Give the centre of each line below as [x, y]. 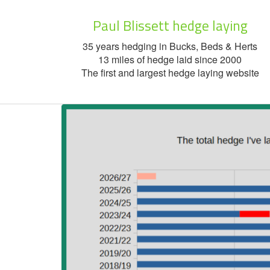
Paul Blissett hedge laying [170, 26]
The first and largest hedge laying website [170, 73]
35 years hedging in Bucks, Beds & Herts [170, 46]
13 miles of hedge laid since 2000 [170, 59]
